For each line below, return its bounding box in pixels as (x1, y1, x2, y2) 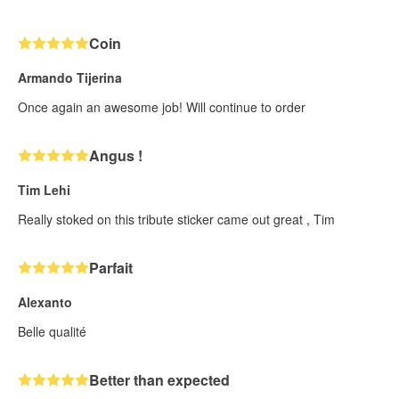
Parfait (89, 256, 133, 278)
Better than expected (89, 369, 230, 390)
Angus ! (89, 144, 142, 166)
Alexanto (18, 292, 72, 311)
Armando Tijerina (18, 68, 122, 86)
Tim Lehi (18, 180, 70, 199)
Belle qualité (18, 322, 86, 340)
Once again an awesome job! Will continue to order (18, 97, 305, 116)
